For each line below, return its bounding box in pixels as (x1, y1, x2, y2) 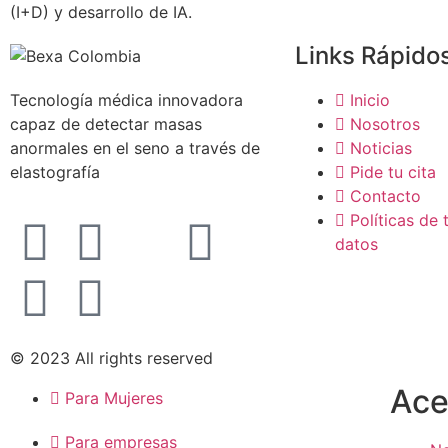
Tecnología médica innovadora (10, 89, 243, 110)
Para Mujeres (65, 388, 163, 409)
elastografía (10, 161, 100, 182)
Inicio (350, 89, 390, 110)
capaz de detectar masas (10, 113, 202, 134)
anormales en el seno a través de (10, 137, 260, 158)
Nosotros (350, 113, 420, 134)
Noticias (350, 137, 412, 158)
